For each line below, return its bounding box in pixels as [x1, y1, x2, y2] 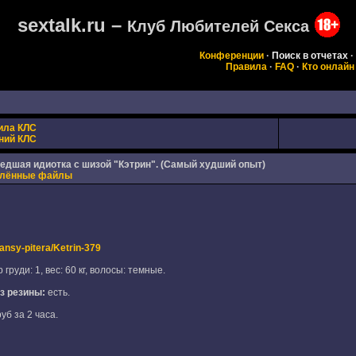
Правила [226, 61, 267, 72]
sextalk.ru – [17, 14, 127, 36]
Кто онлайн [302, 61, 354, 72]
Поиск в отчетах [271, 50, 348, 61]
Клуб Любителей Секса [126, 17, 309, 35]
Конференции [199, 50, 264, 61]
